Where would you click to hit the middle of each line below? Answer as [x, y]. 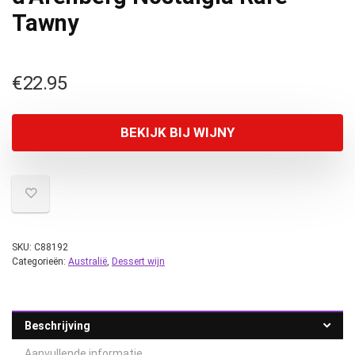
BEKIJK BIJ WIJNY [177, 132]
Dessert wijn [138, 261]
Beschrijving [57, 326]
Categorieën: [40, 261]
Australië [88, 261]
